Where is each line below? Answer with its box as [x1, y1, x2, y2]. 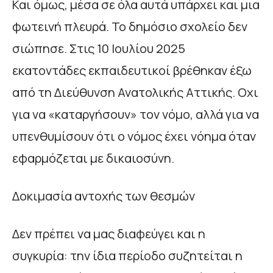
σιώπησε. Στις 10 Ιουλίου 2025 [12, 40, 185, 57]
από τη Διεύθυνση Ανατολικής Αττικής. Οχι [12, 83, 258, 101]
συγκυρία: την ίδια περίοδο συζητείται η [12, 247, 243, 264]
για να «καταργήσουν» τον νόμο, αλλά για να [12, 105, 259, 122]
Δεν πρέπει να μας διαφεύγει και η [12, 225, 205, 242]
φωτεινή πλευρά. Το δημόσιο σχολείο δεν [12, 18, 247, 35]
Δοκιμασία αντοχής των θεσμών [12, 187, 195, 204]
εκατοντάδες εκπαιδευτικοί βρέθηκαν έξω [12, 62, 252, 79]
